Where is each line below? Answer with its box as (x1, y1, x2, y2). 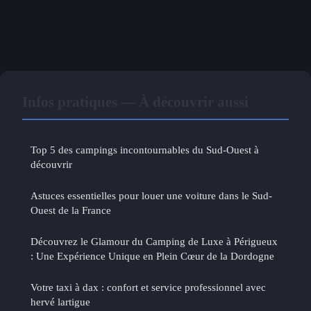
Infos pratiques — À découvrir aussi (22, 93, 249, 110)
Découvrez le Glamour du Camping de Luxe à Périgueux (31, 235, 278, 247)
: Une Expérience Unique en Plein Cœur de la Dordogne (31, 249, 274, 262)
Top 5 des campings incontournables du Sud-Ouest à (31, 143, 259, 155)
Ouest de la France (31, 203, 111, 216)
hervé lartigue (31, 295, 90, 308)
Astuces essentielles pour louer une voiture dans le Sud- (31, 189, 272, 201)
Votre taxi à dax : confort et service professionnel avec (31, 280, 266, 293)
